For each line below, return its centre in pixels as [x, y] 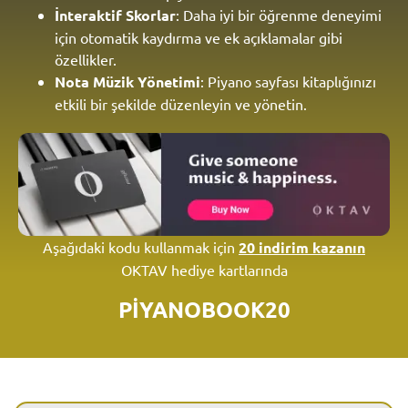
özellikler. [86, 59]
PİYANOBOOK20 [204, 310]
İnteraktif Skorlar [115, 15]
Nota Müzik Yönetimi [127, 81]
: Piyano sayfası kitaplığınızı [288, 81]
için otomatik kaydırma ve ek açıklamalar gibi [199, 37]
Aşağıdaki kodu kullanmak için [141, 246]
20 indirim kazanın [302, 247]
